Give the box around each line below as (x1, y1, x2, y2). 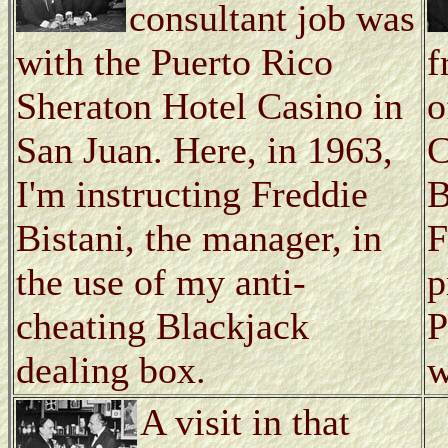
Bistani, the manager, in (16, 216, 382, 259)
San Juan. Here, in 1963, (16, 128, 393, 171)
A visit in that (140, 400, 350, 443)
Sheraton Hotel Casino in (16, 84, 403, 127)
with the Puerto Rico (16, 40, 333, 83)
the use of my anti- (16, 260, 306, 303)
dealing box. (16, 348, 206, 391)
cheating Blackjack (16, 304, 309, 347)
